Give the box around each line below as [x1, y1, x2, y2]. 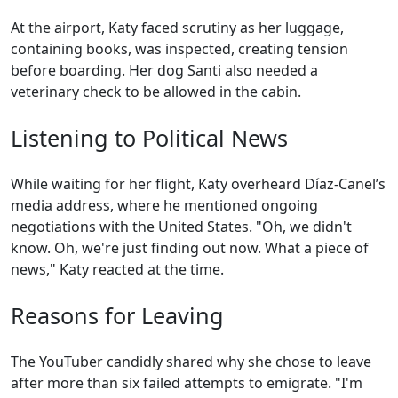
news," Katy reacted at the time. [11, 259, 224, 279]
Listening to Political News [11, 123, 288, 153]
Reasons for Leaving [11, 300, 224, 330]
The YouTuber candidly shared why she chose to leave [11, 352, 371, 371]
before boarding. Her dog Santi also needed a [11, 60, 318, 80]
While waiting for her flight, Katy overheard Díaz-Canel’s [11, 174, 386, 194]
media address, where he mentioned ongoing [11, 195, 318, 215]
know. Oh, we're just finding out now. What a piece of [11, 238, 369, 258]
